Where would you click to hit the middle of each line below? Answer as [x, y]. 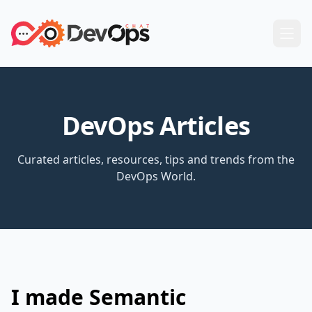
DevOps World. [156, 176]
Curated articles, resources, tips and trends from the [156, 159]
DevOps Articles [156, 126]
